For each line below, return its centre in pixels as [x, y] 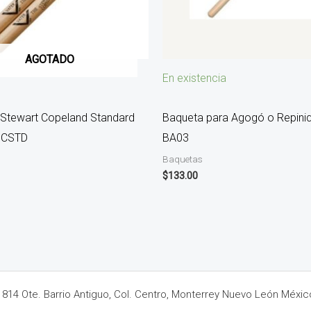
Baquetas [183, 159]
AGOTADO [50, 60]
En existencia [194, 78]
